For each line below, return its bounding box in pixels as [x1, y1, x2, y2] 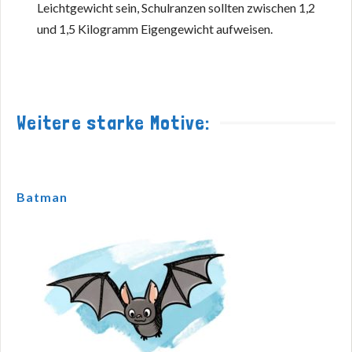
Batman [16, 189, 68, 204]
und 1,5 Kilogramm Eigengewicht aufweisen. [37, 21, 273, 37]
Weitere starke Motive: [16, 110, 211, 134]
